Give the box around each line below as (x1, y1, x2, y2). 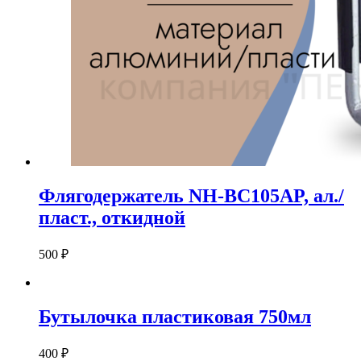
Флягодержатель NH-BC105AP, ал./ (39, 185, 344, 207)
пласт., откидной (39, 207, 185, 229)
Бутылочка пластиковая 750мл (39, 306, 311, 328)
